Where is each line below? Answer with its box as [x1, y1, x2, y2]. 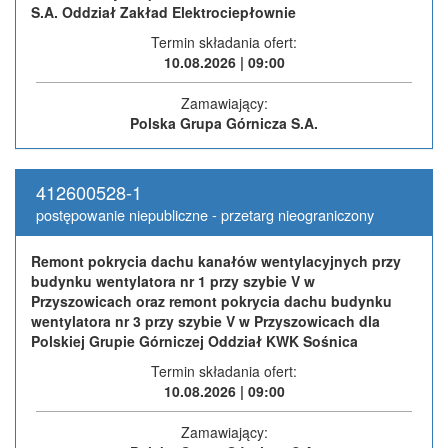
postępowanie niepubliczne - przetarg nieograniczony [36, 203, 374, 225]
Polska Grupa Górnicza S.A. [130, 112, 318, 133]
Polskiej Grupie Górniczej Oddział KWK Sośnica [31, 330, 358, 351]
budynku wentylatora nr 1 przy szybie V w [31, 270, 315, 291]
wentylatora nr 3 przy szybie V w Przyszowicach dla [31, 310, 380, 331]
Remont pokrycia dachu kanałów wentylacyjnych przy [31, 250, 401, 271]
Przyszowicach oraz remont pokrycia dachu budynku [31, 290, 392, 311]
